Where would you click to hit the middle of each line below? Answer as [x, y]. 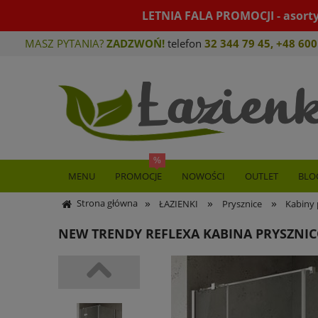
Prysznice [242, 204]
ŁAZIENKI [179, 204]
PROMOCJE [138, 176]
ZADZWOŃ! [136, 43]
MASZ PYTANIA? [66, 43]
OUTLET [262, 176]
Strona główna [107, 203]
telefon [185, 43]
